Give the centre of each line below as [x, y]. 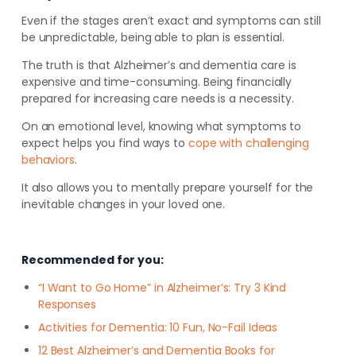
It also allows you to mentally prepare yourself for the [167, 187]
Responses [67, 304]
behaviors [48, 159]
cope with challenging [248, 143]
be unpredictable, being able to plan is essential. [153, 37]
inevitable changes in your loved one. [123, 204]
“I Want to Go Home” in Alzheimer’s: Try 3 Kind [162, 287]
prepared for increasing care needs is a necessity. [157, 98]
